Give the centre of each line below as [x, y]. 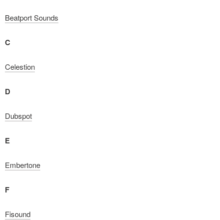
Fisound [18, 214]
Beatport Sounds [32, 17]
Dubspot [18, 116]
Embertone [23, 165]
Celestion [20, 67]
